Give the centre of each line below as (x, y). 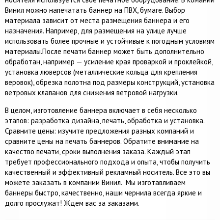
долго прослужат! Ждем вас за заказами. (72, 203)
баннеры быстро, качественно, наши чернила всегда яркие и (103, 193)
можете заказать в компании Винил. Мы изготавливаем (95, 182)
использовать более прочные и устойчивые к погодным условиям (110, 41)
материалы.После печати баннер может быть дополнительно (105, 51)
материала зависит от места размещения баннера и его (97, 20)
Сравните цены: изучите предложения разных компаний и (99, 131)
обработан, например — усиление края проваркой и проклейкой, (109, 62)
